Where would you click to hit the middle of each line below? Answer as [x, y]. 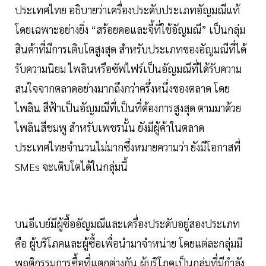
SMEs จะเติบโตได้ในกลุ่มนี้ [71, 167]
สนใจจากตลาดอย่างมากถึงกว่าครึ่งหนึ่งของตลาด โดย [122, 88]
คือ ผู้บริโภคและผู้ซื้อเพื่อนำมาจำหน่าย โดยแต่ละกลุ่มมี [129, 243]
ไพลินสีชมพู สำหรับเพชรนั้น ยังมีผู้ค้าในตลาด [110, 128]
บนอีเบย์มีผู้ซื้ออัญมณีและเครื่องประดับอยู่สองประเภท [127, 224]
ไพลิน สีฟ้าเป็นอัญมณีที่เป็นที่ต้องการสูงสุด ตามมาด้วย [128, 108]
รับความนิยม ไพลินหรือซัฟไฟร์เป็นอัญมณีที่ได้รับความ [128, 69]
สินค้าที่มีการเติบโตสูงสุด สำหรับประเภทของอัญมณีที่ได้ [131, 49]
